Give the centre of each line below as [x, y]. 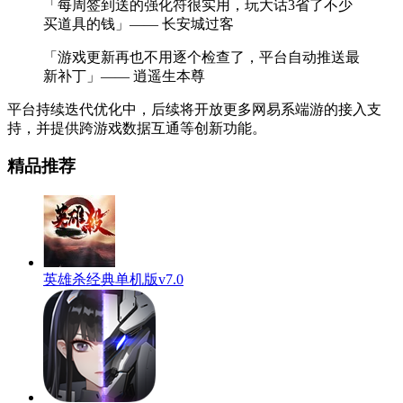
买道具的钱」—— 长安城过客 [139, 23]
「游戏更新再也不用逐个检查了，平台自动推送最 [201, 57]
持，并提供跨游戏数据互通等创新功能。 [137, 128]
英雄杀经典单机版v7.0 [113, 279]
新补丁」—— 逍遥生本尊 [124, 76]
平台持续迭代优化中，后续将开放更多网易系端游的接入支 [194, 109]
